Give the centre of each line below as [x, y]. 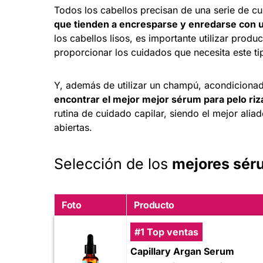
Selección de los [113, 163]
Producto [154, 205]
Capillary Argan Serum [182, 251]
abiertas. [73, 127]
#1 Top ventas [166, 232]
